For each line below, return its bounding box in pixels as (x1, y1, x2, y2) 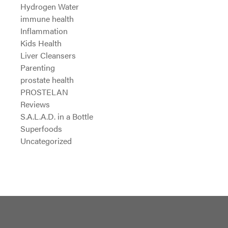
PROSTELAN (20, 86, 68, 98)
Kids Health (20, 37, 62, 49)
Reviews (20, 98, 50, 110)
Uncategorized (20, 135, 72, 147)
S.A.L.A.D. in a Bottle (20, 110, 93, 122)
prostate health (20, 74, 74, 85)
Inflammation (20, 25, 68, 37)
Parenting (20, 62, 55, 73)
